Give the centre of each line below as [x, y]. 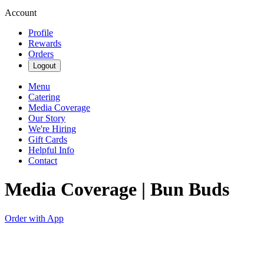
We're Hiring [52, 129]
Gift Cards [48, 139]
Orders [41, 54]
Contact [43, 161]
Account [21, 13]
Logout [44, 66]
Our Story [47, 118]
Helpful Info [51, 150]
